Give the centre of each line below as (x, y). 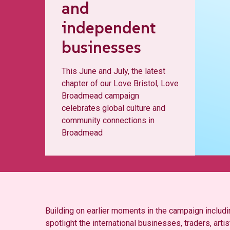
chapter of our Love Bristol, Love (120, 83)
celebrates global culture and (113, 108)
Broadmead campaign (100, 96)
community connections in (108, 120)
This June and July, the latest (113, 71)
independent (109, 28)
